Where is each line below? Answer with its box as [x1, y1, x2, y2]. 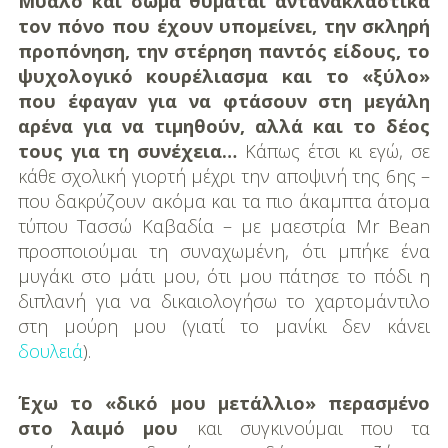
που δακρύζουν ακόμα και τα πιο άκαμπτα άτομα [17, 188, 431, 213]
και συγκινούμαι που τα [178, 415, 431, 440]
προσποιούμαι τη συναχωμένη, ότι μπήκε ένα [17, 238, 431, 263]
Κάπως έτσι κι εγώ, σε [237, 138, 431, 163]
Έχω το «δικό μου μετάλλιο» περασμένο [17, 390, 431, 415]
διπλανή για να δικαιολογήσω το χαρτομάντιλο [17, 288, 431, 313]
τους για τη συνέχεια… [17, 138, 238, 163]
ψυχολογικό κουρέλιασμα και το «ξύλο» [17, 63, 431, 88]
